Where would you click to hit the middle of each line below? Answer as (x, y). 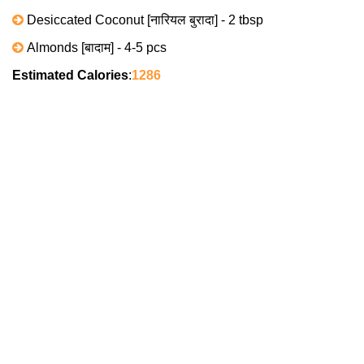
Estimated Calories (70, 76)
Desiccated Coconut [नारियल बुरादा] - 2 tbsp (143, 20)
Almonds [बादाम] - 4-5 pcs (95, 48)
